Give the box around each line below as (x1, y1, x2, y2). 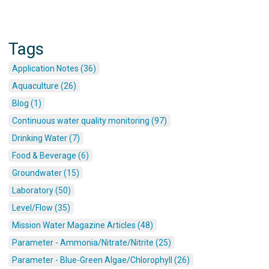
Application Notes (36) (12, 64, 96, 74)
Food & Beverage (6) (12, 151, 89, 161)
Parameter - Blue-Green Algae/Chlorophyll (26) (12, 255, 190, 265)
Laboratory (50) (12, 186, 71, 196)
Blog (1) (12, 98, 41, 109)
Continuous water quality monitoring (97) (12, 116, 167, 126)
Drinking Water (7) (12, 133, 80, 144)
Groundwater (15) (12, 168, 79, 178)
